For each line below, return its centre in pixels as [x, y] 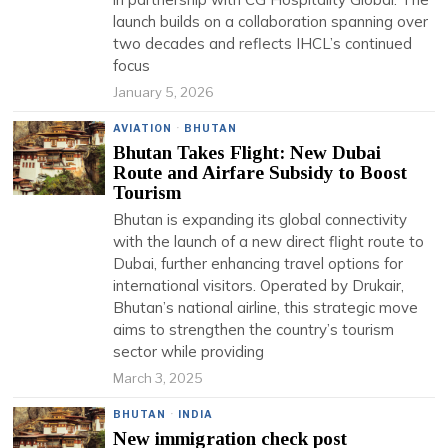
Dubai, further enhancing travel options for [258, 263]
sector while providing [189, 351]
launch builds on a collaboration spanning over [271, 21]
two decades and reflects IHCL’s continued [263, 43]
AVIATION [143, 128]
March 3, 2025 [158, 378]
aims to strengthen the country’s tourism [254, 329]
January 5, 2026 [164, 92]
